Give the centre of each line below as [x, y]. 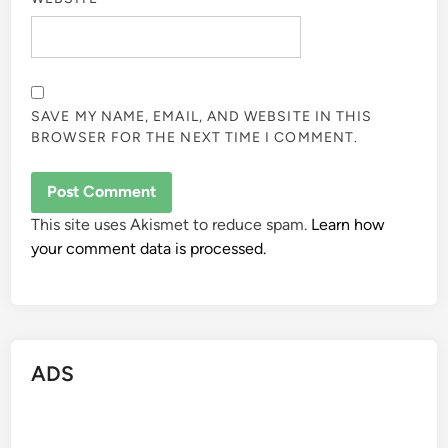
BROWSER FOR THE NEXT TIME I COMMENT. [195, 137]
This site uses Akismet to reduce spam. [171, 225]
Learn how [348, 225]
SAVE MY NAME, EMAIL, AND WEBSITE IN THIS [202, 116]
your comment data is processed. [149, 249]
